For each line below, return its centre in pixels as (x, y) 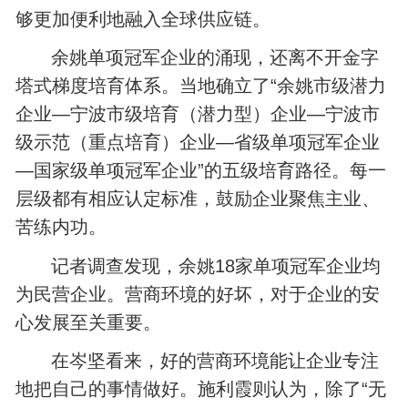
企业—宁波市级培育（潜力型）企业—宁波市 (198, 114)
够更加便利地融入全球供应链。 (143, 19)
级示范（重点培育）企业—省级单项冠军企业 (198, 143)
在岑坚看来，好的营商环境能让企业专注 (215, 361)
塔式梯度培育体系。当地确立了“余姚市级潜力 (201, 86)
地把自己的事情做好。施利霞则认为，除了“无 (201, 389)
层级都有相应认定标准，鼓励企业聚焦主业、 (198, 199)
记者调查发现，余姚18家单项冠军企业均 (216, 265)
